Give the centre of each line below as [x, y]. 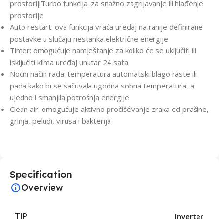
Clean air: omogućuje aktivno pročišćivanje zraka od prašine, [109, 109]
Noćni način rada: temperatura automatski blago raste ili [103, 74]
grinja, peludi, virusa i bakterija [60, 121]
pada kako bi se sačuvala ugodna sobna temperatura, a [102, 86]
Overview [42, 188]
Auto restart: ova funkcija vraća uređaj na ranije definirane [106, 27]
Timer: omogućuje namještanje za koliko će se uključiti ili [103, 51]
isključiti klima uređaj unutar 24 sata [69, 62]
